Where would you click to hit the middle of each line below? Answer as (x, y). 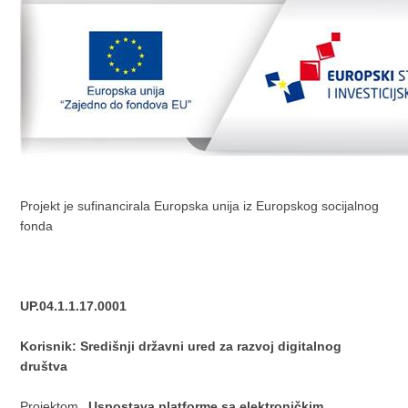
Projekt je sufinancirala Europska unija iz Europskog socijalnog (200, 206)
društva (44, 366)
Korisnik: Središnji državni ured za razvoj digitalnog (181, 346)
